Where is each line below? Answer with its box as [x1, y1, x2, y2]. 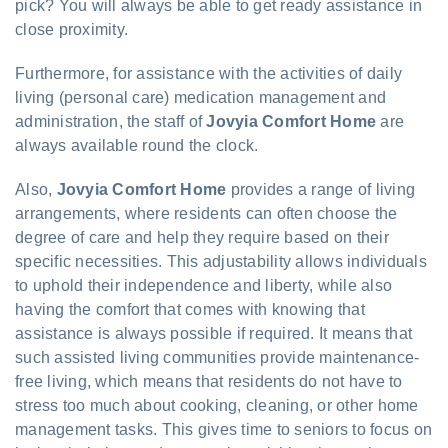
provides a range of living [226, 180, 415, 198]
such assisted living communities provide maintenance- [15, 348, 420, 366]
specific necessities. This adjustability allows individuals [15, 252, 427, 270]
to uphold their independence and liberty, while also [15, 276, 392, 294]
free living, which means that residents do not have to [15, 372, 403, 390]
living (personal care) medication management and [15, 88, 386, 106]
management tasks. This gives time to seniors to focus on [15, 420, 432, 438]
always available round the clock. [15, 136, 259, 154]
